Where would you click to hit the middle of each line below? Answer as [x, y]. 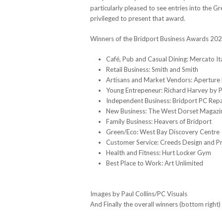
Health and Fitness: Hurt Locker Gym [159, 152]
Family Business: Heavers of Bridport [159, 121]
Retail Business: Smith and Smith [152, 69]
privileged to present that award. [138, 18]
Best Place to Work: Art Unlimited [155, 163]
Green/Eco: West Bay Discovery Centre [163, 132]
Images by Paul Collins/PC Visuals [139, 194]
